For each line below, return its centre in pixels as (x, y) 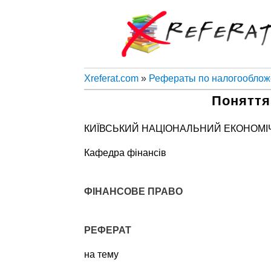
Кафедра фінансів (125, 152)
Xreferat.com (111, 78)
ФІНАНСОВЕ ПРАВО (133, 191)
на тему (101, 254)
